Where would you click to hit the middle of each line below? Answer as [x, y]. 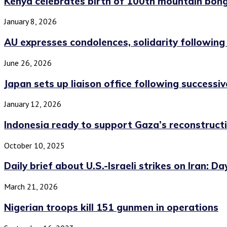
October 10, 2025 [34, 145]
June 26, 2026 [28, 63]
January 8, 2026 [30, 22]
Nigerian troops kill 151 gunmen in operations [111, 207]
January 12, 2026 [33, 104]
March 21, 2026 [31, 187]
